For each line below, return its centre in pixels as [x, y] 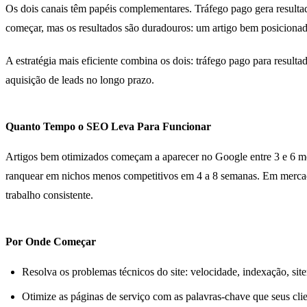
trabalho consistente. [49, 195]
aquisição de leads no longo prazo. [80, 79]
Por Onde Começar [51, 241]
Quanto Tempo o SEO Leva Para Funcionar [108, 126]
